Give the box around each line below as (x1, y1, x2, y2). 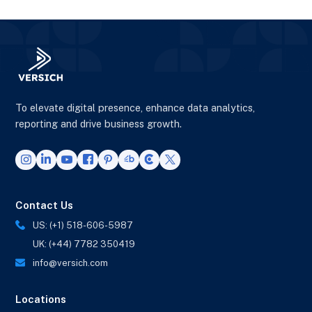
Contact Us (15, 199, 74, 212)
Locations (15, 293, 67, 306)
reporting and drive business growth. (15, 118, 182, 130)
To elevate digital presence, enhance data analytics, (15, 102, 256, 114)
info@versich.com (33, 258, 109, 269)
